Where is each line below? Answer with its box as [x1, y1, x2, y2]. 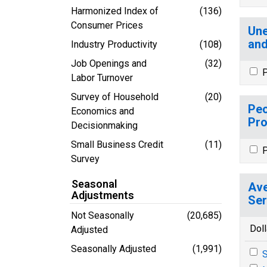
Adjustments [72, 188, 134, 201]
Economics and [71, 105, 134, 117]
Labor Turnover [71, 72, 133, 83]
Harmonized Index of [71, 5, 159, 17]
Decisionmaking [71, 119, 138, 131]
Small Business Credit [71, 138, 163, 150]
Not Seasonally [71, 209, 134, 221]
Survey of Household [71, 91, 159, 103]
